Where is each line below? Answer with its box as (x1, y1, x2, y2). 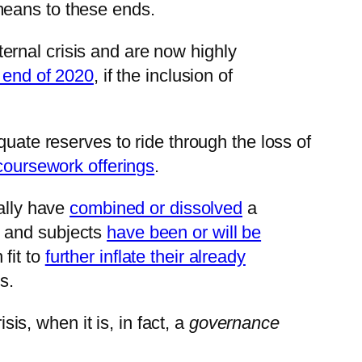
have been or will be (107, 222, 262, 243)
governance (183, 313, 280, 334)
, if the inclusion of (93, 65, 233, 86)
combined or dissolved (69, 198, 243, 219)
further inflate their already (44, 246, 246, 267)
